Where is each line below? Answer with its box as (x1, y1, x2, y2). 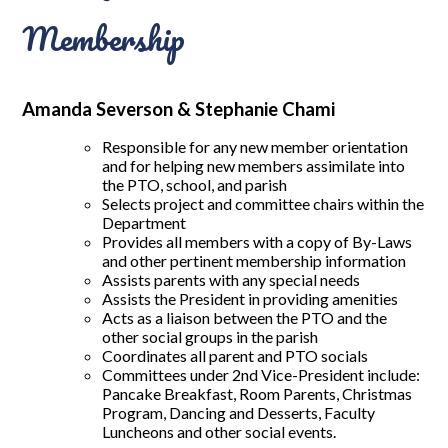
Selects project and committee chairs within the (102, 194, 425, 213)
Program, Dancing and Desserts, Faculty (102, 403, 376, 422)
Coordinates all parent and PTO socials (102, 346, 369, 365)
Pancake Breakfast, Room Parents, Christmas (102, 384, 413, 403)
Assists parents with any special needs (102, 270, 361, 289)
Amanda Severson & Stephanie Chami (22, 98, 336, 120)
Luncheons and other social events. (102, 422, 337, 441)
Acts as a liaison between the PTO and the (102, 308, 388, 327)
